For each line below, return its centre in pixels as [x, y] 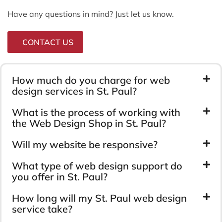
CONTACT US [48, 42]
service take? [42, 209]
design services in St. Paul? [74, 91]
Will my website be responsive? [85, 144]
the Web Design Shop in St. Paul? [89, 123]
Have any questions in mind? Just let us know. [91, 14]
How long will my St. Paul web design [99, 198]
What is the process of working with [96, 112]
